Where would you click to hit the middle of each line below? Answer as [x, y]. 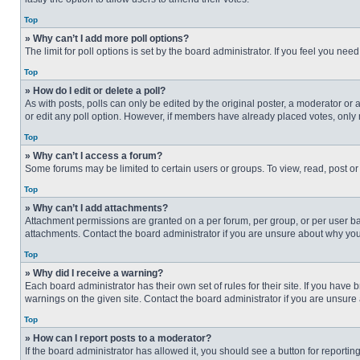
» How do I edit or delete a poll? [95, 91]
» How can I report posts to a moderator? [118, 338]
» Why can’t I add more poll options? [107, 39]
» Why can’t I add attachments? [96, 208]
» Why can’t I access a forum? [94, 156]
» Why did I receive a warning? [94, 273]
